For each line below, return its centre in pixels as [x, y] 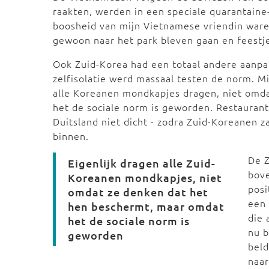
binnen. [71, 136]
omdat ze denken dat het [138, 192]
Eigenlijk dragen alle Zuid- [142, 163]
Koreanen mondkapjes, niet [145, 177]
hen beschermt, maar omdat [146, 206]
